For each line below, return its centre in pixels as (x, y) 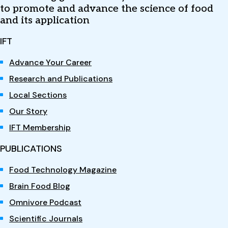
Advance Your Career (50, 62)
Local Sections (38, 95)
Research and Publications (61, 78)
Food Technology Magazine (63, 169)
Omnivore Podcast (45, 202)
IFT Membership (40, 127)
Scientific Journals (46, 218)
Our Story (28, 111)
